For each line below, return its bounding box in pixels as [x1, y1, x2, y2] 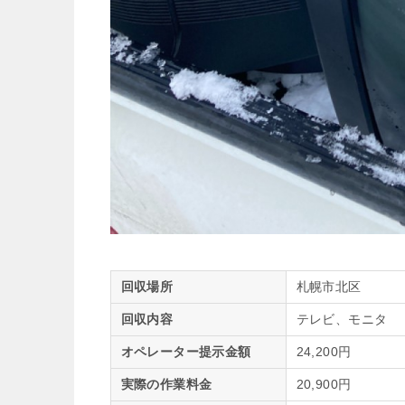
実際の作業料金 [120, 376, 212, 391]
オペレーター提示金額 [120, 344, 251, 359]
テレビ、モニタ [296, 311, 388, 326]
